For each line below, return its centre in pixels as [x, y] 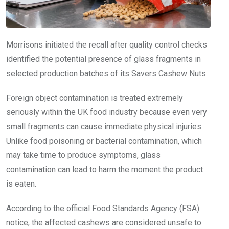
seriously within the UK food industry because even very [107, 112]
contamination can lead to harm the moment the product [105, 170]
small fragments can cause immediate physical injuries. [105, 127]
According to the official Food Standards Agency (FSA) [103, 209]
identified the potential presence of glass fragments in [104, 59]
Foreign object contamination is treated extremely [95, 98]
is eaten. [21, 184]
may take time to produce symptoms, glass [83, 155]
